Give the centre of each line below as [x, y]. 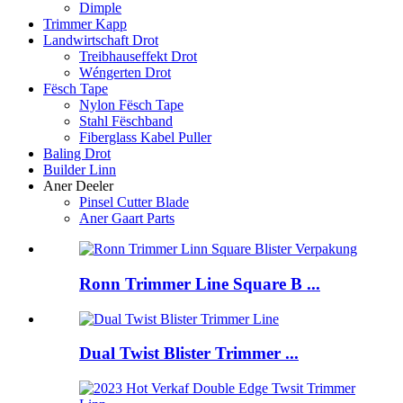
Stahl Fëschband [126, 121]
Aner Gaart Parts [127, 219]
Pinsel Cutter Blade [134, 202]
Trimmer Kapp [85, 24]
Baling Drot [77, 154]
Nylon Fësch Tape [131, 105]
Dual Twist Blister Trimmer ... [189, 354]
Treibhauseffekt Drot [138, 57]
